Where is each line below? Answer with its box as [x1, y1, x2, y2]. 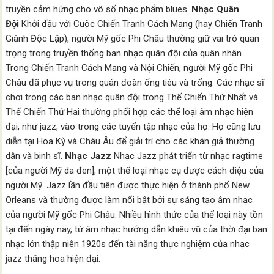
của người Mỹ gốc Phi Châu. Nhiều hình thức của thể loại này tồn [6, 209, 264, 220]
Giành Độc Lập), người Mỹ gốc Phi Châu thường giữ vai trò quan [6, 33, 260, 44]
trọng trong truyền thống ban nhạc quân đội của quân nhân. [6, 48, 244, 59]
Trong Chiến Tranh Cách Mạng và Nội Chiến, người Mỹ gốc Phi [6, 62, 253, 73]
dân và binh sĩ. [6, 150, 65, 161]
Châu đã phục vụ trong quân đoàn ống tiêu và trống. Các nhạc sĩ [6, 77, 265, 88]
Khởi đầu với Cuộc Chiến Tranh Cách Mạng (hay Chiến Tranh [19, 18, 263, 29]
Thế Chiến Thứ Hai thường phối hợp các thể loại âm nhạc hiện [6, 106, 254, 117]
